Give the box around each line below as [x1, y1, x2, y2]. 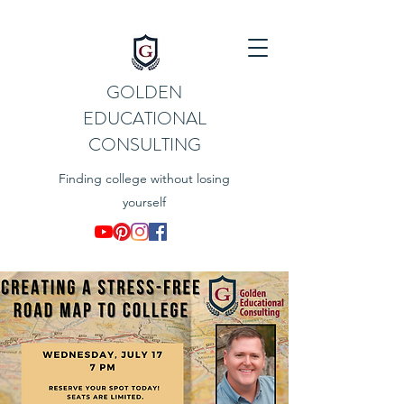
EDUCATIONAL [82, 106, 207, 132]
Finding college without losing [59, 170, 230, 187]
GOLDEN [106, 79, 182, 106]
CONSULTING [87, 132, 201, 158]
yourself [123, 194, 166, 210]
